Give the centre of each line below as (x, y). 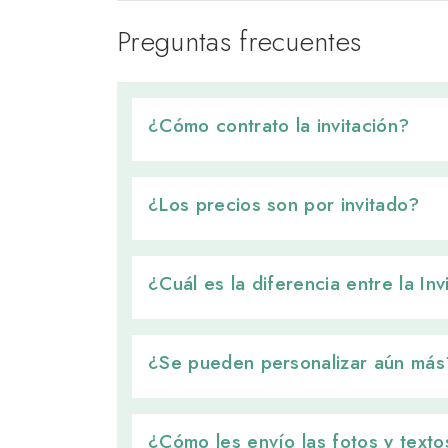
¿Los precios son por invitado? (284, 203)
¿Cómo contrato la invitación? (279, 124)
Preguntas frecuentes (239, 41)
